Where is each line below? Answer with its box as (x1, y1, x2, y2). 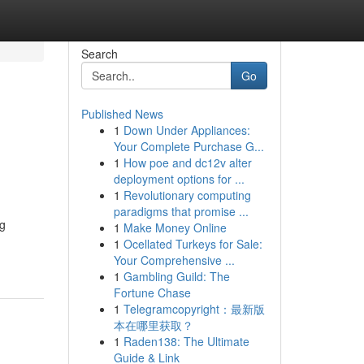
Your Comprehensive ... (113, 252, 235, 268)
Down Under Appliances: (123, 122, 250, 138)
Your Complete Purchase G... (113, 138, 264, 154)
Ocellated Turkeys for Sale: (123, 236, 262, 252)
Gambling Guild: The (123, 268, 230, 284)
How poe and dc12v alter (123, 154, 252, 171)
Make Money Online (123, 219, 227, 236)
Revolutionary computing (123, 187, 251, 203)
